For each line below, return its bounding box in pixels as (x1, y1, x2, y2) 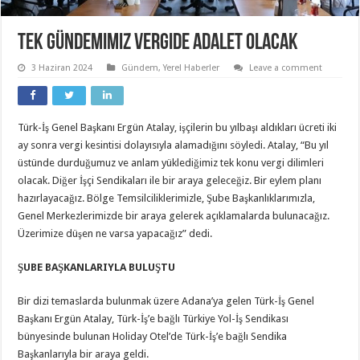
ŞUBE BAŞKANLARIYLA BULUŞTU (18, 260, 176, 273)
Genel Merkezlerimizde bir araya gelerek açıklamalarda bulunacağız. (18, 209, 330, 222)
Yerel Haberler (163, 62, 220, 73)
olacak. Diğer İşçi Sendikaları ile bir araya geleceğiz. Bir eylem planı (18, 174, 322, 186)
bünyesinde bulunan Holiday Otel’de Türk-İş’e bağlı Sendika (18, 329, 288, 342)
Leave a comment (249, 62, 323, 73)
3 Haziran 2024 (31, 62, 93, 73)
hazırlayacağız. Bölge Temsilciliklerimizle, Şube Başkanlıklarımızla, (18, 191, 316, 204)
